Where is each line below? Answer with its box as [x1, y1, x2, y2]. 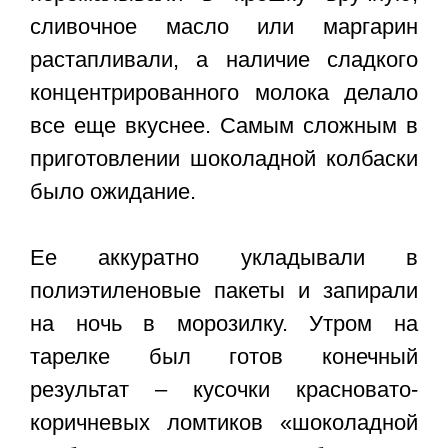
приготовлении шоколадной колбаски [30, 146, 418, 172]
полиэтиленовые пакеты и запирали [30, 278, 418, 304]
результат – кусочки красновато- [30, 377, 418, 403]
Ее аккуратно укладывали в [30, 245, 418, 271]
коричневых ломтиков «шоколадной [30, 410, 418, 436]
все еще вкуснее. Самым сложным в [30, 113, 418, 139]
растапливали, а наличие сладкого [30, 47, 418, 73]
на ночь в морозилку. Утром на [30, 311, 418, 337]
